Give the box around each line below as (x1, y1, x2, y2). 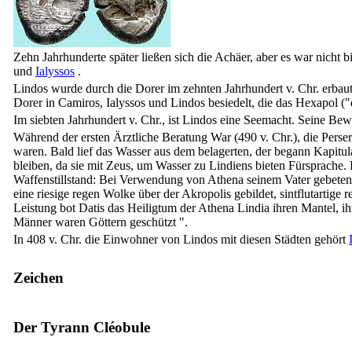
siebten (30, 112, 64, 126)
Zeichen (13, 269, 64, 286)
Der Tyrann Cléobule (13, 318, 150, 335)
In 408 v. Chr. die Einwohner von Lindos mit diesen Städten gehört (13, 232, 349, 246)
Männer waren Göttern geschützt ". (13, 214, 188, 229)
